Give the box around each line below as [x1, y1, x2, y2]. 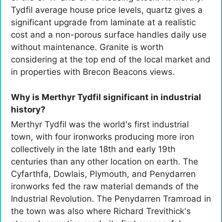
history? [11, 104, 46, 114]
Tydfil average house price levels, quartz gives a [11, 5, 203, 15]
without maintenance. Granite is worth [11, 42, 164, 53]
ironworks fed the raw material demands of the [11, 181, 199, 191]
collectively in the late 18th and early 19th [11, 144, 175, 154]
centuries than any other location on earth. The [11, 156, 198, 166]
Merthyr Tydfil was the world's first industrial [11, 119, 189, 129]
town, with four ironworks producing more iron [11, 131, 194, 142]
